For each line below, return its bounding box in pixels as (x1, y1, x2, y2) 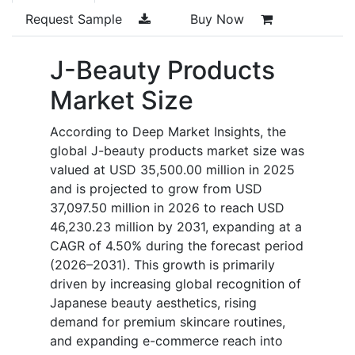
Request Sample (25, 10, 126, 27)
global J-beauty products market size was (50, 142, 304, 158)
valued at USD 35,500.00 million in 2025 (50, 161, 295, 177)
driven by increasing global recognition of (50, 275, 301, 292)
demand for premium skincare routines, (50, 313, 285, 330)
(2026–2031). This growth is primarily (50, 256, 275, 273)
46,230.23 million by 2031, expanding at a (50, 218, 302, 235)
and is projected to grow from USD (50, 180, 262, 197)
